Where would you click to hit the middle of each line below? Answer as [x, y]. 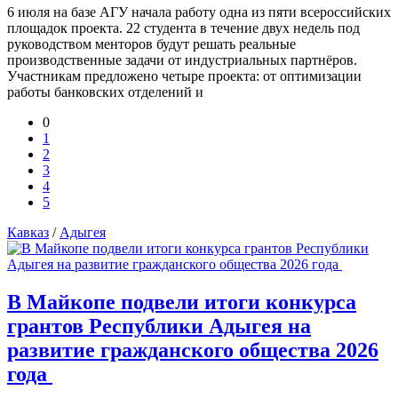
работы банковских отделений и [105, 92]
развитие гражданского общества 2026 [193, 350]
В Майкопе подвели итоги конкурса [182, 302]
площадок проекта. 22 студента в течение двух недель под [183, 28]
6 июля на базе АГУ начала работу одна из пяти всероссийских [199, 12]
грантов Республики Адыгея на [159, 326]
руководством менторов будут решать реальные [151, 44]
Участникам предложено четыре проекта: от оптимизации [184, 76]
